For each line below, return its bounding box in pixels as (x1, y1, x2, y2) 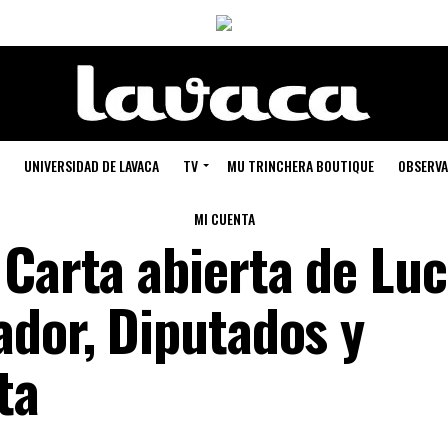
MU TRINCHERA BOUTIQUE (227, 155, 374, 176)
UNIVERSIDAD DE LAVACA (24, 155, 159, 176)
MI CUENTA (193, 208, 255, 229)
